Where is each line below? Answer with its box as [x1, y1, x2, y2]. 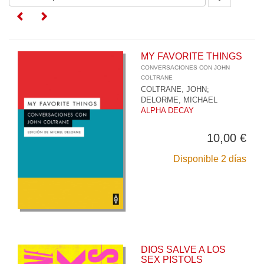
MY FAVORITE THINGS [141, 51, 242, 61]
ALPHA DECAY [141, 105, 194, 115]
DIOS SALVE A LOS [141, 245, 226, 255]
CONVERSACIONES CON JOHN [141, 64, 230, 71]
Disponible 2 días [173, 153, 246, 164]
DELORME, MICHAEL [141, 95, 217, 104]
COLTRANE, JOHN [141, 84, 207, 94]
